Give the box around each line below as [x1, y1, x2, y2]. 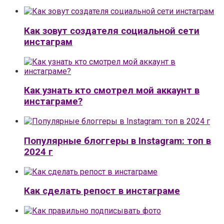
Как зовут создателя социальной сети [24, 25, 199, 36]
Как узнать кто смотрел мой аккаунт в [24, 85, 199, 96]
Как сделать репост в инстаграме [24, 185, 180, 197]
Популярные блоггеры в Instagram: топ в [24, 135, 211, 146]
